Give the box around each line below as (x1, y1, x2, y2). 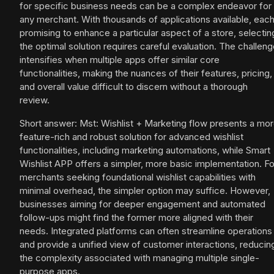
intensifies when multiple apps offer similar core (20, 54, 220, 66)
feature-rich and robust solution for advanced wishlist (20, 131, 243, 143)
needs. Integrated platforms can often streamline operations (20, 225, 272, 237)
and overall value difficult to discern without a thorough (20, 81, 248, 93)
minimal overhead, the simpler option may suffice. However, (20, 185, 270, 197)
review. (20, 94, 50, 106)
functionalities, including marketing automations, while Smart (20, 144, 270, 157)
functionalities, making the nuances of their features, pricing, (20, 67, 272, 80)
